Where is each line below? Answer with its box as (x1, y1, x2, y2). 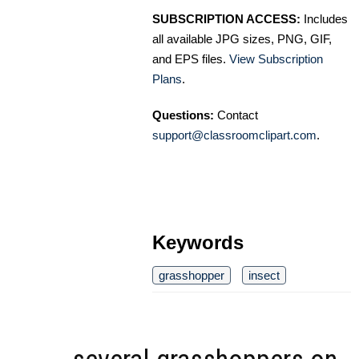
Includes (301, 12, 348, 26)
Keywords (152, 232, 244, 254)
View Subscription (229, 52, 323, 67)
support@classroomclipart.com (152, 128, 317, 143)
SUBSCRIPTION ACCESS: (152, 12, 301, 26)
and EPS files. (152, 52, 229, 67)
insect (248, 268, 280, 283)
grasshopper (159, 268, 224, 283)
